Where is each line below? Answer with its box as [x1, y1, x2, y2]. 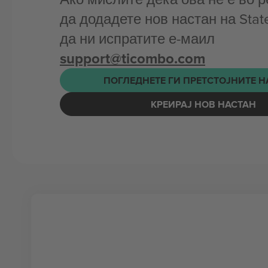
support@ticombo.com [60, 48, 205, 69]
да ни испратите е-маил [60, 28, 215, 48]
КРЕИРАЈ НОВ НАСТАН [151, 97, 256, 111]
